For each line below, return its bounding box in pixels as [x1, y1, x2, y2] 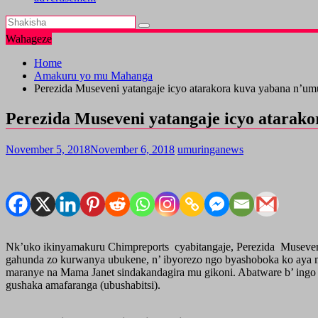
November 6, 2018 [90, 143, 175, 155]
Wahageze [6, 33, 52, 45]
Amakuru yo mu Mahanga [34, 70, 153, 82]
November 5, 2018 [6, 143, 90, 155]
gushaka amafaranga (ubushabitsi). [6, 278, 160, 291]
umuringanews [177, 143, 243, 155]
